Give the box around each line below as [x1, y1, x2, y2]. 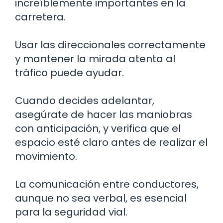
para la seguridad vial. [15, 205, 127, 220]
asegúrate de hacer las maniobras [15, 108, 192, 122]
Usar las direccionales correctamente [15, 38, 206, 52]
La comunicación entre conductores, [15, 177, 199, 192]
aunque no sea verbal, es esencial [15, 191, 187, 206]
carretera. [15, 10, 66, 24]
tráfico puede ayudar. [15, 66, 124, 80]
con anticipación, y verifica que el [15, 121, 181, 136]
